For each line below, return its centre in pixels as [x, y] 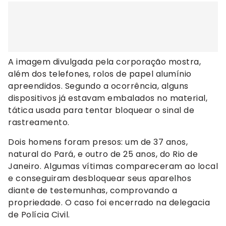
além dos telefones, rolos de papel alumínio [100, 74]
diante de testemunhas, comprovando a [93, 190]
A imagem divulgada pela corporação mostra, [104, 62]
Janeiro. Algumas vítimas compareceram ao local [113, 166]
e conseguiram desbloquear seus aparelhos [100, 178]
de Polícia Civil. [39, 214]
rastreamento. [39, 123]
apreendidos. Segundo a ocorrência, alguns [98, 86]
